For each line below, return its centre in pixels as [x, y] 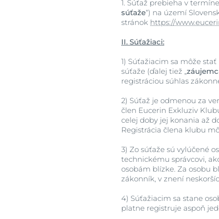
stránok [136, 22]
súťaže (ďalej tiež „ [154, 71]
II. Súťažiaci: [143, 42]
